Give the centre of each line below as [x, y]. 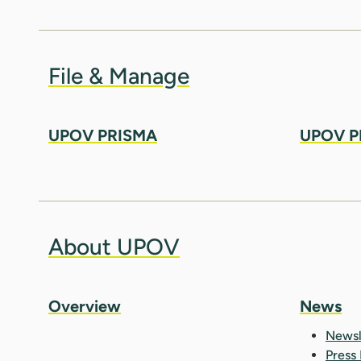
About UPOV [114, 246]
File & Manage [119, 75]
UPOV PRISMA [103, 135]
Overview [85, 306]
